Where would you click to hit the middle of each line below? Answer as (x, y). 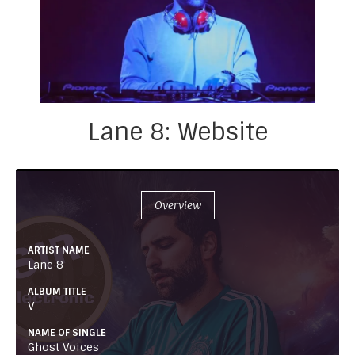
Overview (177, 206)
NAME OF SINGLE (67, 333)
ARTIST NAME (59, 251)
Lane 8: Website (177, 132)
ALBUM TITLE (57, 292)
